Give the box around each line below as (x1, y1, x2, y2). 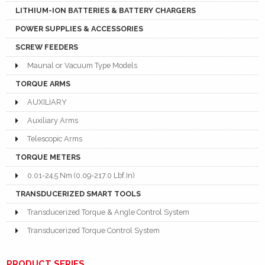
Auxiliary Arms (27, 116, 79, 125)
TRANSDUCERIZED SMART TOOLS (15, 189, 141, 199)
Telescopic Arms (27, 134, 83, 144)
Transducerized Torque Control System (27, 226, 160, 235)
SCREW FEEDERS (15, 43, 79, 52)
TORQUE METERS (15, 153, 81, 162)
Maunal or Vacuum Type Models (27, 61, 138, 70)
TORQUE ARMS (15, 79, 71, 89)
